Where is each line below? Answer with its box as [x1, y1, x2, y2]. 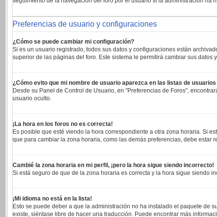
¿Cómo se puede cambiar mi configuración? [13, 38, 134, 45]
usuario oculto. [13, 95, 51, 102]
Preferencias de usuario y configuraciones [13, 20, 157, 28]
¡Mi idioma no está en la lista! [13, 195, 92, 202]
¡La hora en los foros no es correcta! [13, 121, 113, 127]
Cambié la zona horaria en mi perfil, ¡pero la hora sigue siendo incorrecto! [13, 162, 214, 169]
